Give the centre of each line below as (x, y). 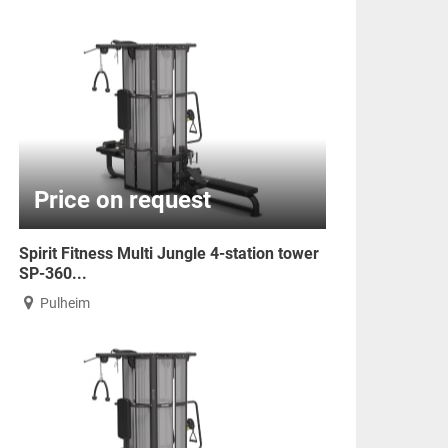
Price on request (123, 200)
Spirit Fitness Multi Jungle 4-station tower (169, 253)
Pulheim (64, 303)
